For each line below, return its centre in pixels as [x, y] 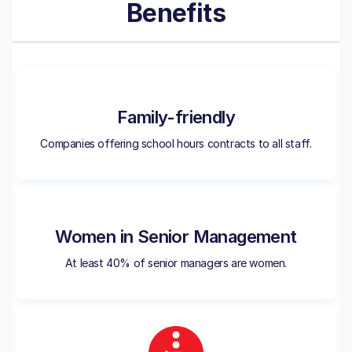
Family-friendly [176, 117]
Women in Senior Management [176, 236]
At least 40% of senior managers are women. [176, 262]
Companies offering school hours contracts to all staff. [176, 143]
